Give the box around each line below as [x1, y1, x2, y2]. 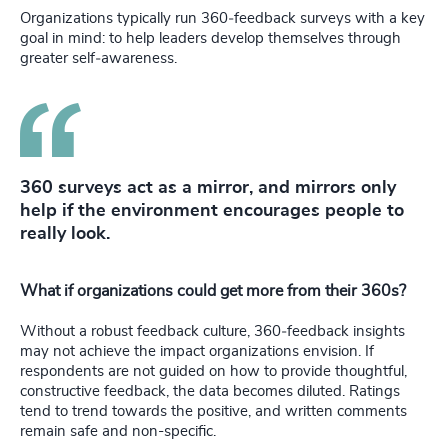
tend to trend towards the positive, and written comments [20, 404, 407, 420]
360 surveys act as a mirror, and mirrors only [20, 179, 396, 198]
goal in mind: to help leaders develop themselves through [20, 31, 401, 47]
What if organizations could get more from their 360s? [20, 283, 406, 300]
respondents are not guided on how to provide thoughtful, [20, 364, 407, 380]
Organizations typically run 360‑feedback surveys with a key [20, 11, 425, 27]
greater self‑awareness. [20, 51, 177, 67]
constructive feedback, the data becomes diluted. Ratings [20, 384, 400, 400]
